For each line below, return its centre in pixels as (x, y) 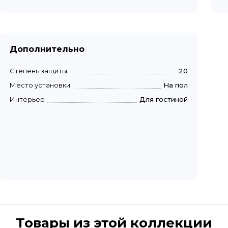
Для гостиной (164, 99)
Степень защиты (38, 70)
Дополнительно (47, 49)
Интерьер (27, 99)
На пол (176, 85)
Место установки (40, 85)
